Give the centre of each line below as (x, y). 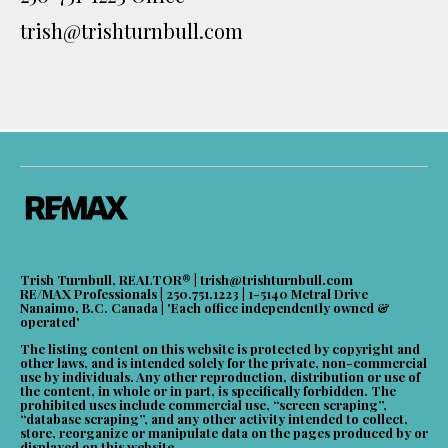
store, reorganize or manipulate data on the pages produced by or (224, 433)
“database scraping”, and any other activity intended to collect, (214, 419)
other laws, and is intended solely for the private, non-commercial (223, 363)
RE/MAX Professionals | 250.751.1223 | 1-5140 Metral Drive (194, 294)
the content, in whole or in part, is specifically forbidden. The (208, 391)
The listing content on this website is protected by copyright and (220, 349)
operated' (50, 322)
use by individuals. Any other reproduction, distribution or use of (220, 377)
